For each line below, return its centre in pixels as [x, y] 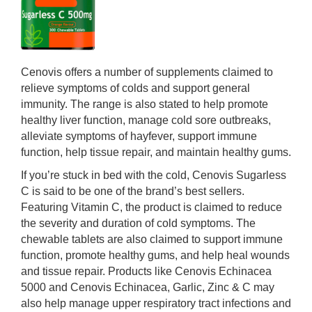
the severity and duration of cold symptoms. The [138, 223]
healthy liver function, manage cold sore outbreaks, [146, 120]
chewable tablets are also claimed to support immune [152, 239]
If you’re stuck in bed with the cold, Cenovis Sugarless [154, 175]
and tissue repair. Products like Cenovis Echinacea [146, 271]
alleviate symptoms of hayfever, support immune [139, 136]
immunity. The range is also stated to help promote [145, 104]
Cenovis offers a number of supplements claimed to [147, 72]
